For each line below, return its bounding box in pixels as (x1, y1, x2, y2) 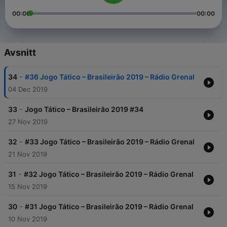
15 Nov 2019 (8, 182, 47, 191)
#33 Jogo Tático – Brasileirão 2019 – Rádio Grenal (25, 137, 195, 146)
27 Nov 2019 (8, 118, 48, 126)
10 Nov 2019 (8, 215, 47, 223)
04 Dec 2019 (8, 85, 48, 94)
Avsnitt (4, 47, 36, 58)
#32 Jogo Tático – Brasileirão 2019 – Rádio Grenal (24, 170, 194, 179)
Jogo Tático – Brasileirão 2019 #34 (25, 105, 143, 114)
